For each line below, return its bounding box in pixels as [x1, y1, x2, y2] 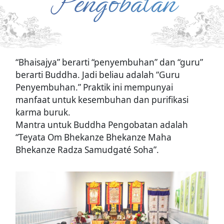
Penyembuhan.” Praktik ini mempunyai [15, 81, 173, 93]
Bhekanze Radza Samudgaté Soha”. [15, 143, 159, 155]
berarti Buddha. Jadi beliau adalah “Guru [15, 68, 180, 80]
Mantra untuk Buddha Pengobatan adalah [15, 118, 188, 130]
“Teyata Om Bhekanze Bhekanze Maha [15, 131, 172, 143]
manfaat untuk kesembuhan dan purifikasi [15, 93, 189, 105]
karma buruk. [15, 106, 71, 118]
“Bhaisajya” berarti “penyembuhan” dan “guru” [15, 56, 203, 68]
